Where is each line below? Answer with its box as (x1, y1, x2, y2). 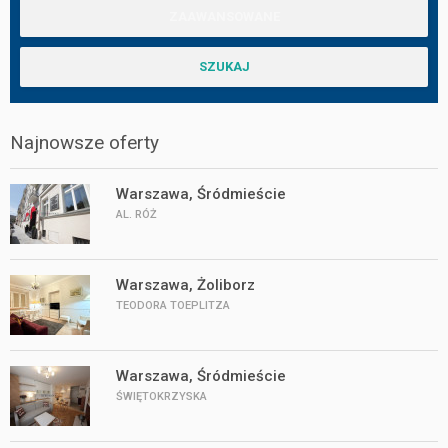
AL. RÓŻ (116, 207, 157, 221)
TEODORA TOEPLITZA (116, 298, 230, 312)
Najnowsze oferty (10, 130, 159, 154)
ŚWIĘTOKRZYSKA (116, 389, 207, 403)
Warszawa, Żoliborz (116, 275, 255, 294)
